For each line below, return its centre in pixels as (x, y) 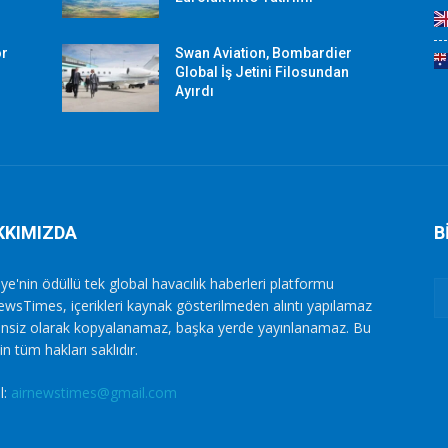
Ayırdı (195, 91)
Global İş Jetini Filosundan (262, 72)
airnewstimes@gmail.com (94, 393)
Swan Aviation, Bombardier (264, 53)
